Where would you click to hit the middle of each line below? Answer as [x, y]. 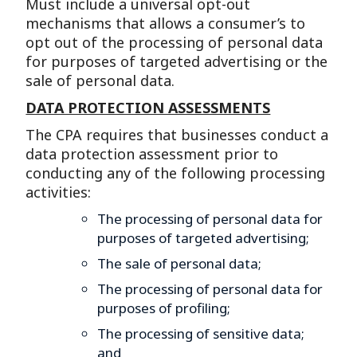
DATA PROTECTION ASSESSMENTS [148, 108]
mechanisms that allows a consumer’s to [166, 23]
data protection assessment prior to [152, 154]
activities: [59, 192]
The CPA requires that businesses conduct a [177, 135]
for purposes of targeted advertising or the [177, 61]
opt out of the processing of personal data [175, 42]
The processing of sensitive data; [200, 333]
